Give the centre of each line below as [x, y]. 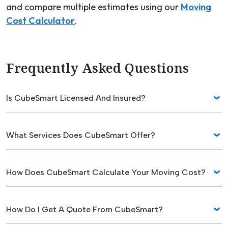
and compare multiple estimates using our [93, 7]
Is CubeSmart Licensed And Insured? [76, 98]
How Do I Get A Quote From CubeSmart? [84, 209]
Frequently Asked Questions [97, 68]
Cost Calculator [40, 21]
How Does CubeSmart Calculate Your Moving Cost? [106, 172]
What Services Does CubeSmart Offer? [81, 135]
